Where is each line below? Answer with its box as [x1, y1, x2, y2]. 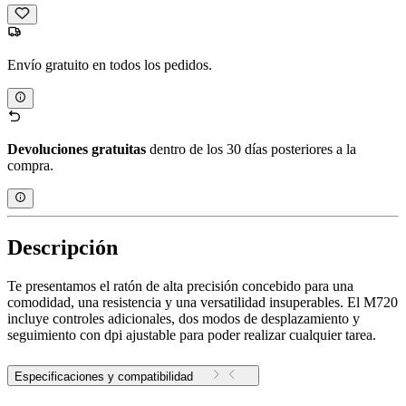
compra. [7, 157, 53, 173]
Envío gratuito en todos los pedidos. [7, 57, 212, 73]
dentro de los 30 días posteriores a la [146, 140, 356, 157]
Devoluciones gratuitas [7, 140, 146, 157]
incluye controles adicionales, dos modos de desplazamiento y [7, 310, 360, 326]
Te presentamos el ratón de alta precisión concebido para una [7, 277, 353, 294]
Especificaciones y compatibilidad [14, 369, 193, 383]
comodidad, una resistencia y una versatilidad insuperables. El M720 [7, 294, 398, 310]
